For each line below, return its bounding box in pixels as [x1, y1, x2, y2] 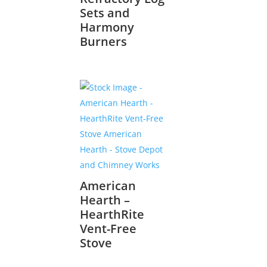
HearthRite [80, 206, 145, 222]
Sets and [80, 4, 130, 21]
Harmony [80, 18, 135, 35]
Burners [80, 33, 128, 49]
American [80, 177, 136, 194]
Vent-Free [80, 220, 137, 237]
